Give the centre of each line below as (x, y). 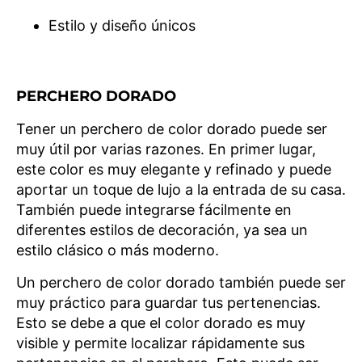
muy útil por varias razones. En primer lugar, (166, 149)
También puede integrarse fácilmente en (154, 210)
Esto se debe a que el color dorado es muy (161, 323)
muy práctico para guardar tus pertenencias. (168, 303)
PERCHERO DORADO (96, 96)
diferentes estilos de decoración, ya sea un (162, 230)
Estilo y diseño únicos (122, 25)
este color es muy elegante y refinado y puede (174, 169)
